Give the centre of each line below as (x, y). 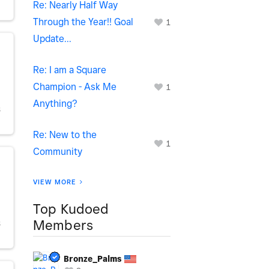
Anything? (55, 104)
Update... (52, 39)
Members (63, 225)
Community (58, 152)
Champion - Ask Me (75, 87)
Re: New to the (65, 135)
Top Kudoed (71, 209)
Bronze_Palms (93, 259)
